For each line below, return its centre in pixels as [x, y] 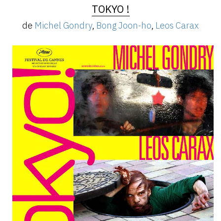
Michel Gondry [63, 26]
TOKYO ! [110, 9]
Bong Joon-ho [124, 26]
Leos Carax [177, 26]
